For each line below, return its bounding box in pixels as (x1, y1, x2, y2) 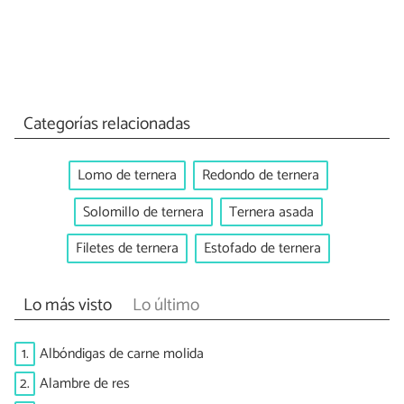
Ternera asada (229, 199, 314, 225)
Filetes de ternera (76, 236, 179, 262)
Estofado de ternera (204, 236, 321, 262)
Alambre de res (40, 371, 130, 396)
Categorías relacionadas (23, 110, 190, 139)
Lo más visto (23, 290, 112, 319)
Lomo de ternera (78, 162, 177, 188)
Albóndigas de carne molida (40, 341, 204, 366)
